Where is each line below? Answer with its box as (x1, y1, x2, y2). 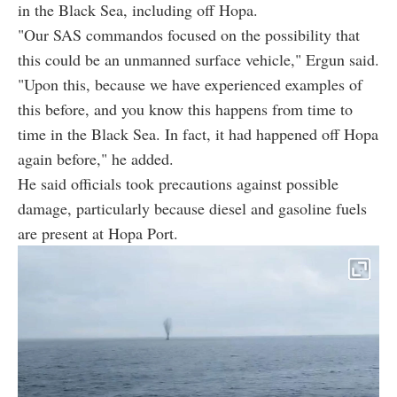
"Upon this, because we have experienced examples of (18, 74, 362, 96)
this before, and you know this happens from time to (18, 98, 353, 121)
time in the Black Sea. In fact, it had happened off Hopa (18, 123, 378, 145)
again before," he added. (18, 148, 174, 170)
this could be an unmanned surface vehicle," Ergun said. (18, 49, 379, 71)
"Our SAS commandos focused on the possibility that (18, 24, 360, 46)
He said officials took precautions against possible (18, 173, 339, 195)
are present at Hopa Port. (18, 222, 178, 245)
